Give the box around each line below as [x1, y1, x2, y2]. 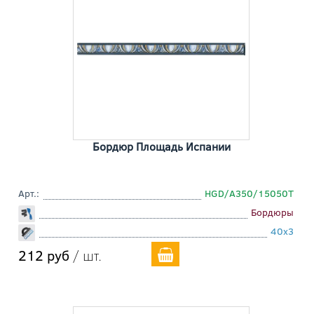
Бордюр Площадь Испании [92, 139, 231, 154]
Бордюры [251, 205, 294, 219]
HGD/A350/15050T [205, 186, 294, 200]
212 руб [18, 245, 69, 265]
